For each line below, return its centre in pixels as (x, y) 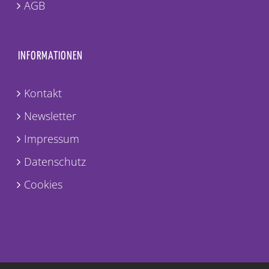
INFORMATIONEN (50, 56)
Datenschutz (55, 162)
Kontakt (43, 93)
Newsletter (50, 116)
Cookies (43, 185)
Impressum (52, 139)
